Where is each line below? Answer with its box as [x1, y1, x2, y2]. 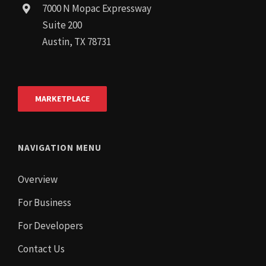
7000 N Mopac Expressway [42, 1, 151, 15]
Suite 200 [42, 18, 82, 31]
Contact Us [18, 242, 65, 256]
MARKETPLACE [35, 93, 90, 104]
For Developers [18, 219, 83, 233]
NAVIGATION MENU [18, 142, 102, 154]
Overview [18, 173, 58, 186]
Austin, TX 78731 [42, 34, 111, 48]
